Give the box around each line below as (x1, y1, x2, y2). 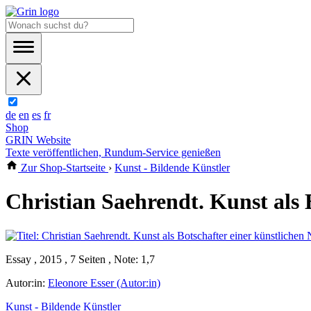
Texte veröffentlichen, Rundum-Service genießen (6, 146, 221, 158)
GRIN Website (6, 134, 71, 146)
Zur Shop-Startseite (18, 162, 108, 174)
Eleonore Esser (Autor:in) (48, 276, 160, 289)
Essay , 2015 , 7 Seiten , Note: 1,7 (6, 253, 155, 265)
